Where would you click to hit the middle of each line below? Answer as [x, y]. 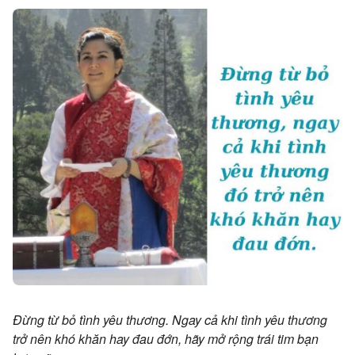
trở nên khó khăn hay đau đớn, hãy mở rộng [133, 338]
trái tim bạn [286, 338]
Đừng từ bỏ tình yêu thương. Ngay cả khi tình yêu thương [170, 319]
